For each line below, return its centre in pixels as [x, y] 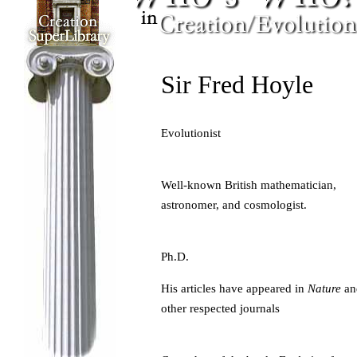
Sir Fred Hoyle [237, 84]
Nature [324, 288]
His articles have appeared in [234, 288]
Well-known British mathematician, [249, 185]
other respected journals [220, 308]
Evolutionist [191, 133]
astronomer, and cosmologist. [234, 205]
